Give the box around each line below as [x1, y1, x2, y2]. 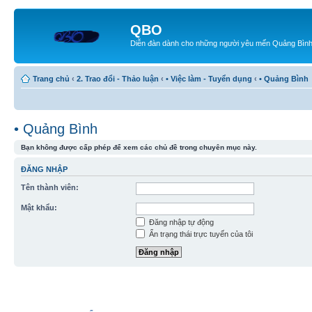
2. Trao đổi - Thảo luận [77, 74, 159, 83]
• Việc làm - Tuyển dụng [166, 74, 252, 83]
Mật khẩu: [21, 203, 57, 212]
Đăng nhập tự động [147, 218, 214, 226]
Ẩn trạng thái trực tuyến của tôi [147, 230, 253, 238]
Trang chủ [33, 74, 70, 83]
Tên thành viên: [21, 183, 79, 192]
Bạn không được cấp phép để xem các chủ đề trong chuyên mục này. [21, 143, 257, 151]
